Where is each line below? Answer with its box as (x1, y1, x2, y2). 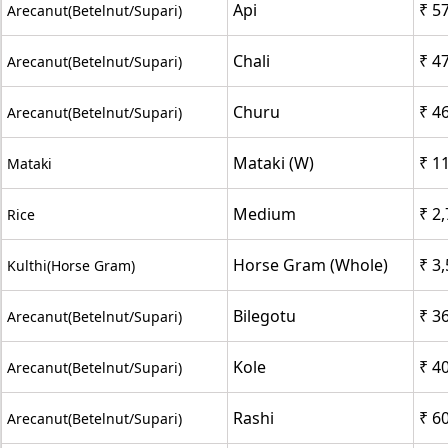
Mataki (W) (233, 151, 314, 174)
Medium (233, 202, 296, 225)
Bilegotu (233, 304, 296, 327)
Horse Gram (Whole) (233, 253, 388, 276)
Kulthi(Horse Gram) (7, 255, 135, 275)
